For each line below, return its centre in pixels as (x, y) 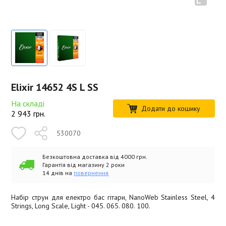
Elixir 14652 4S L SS (55, 87)
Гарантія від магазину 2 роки (84, 164)
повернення (91, 173)
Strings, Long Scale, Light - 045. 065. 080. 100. (81, 206)
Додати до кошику (171, 108)
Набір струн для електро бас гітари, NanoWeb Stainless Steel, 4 (113, 197)
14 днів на (58, 173)
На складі (28, 103)
